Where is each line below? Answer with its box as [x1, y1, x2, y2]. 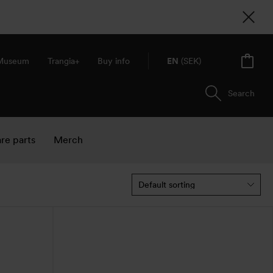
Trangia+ [48, 56, 79, 66]
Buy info [97, 56, 130, 66]
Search [228, 88, 255, 98]
